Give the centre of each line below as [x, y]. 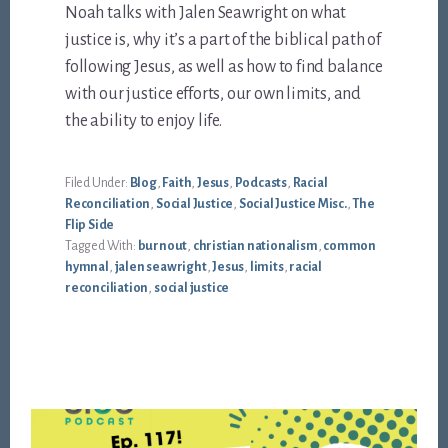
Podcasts [260, 183]
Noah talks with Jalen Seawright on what [206, 13]
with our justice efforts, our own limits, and [213, 94]
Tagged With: [101, 246]
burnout [162, 246]
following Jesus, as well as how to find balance [224, 67]
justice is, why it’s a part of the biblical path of [223, 40]
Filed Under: [97, 183]
